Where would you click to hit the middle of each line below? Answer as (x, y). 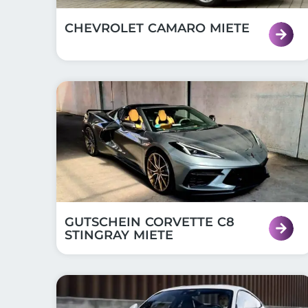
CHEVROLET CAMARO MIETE (157, 28)
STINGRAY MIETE (119, 235)
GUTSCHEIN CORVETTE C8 (150, 222)
